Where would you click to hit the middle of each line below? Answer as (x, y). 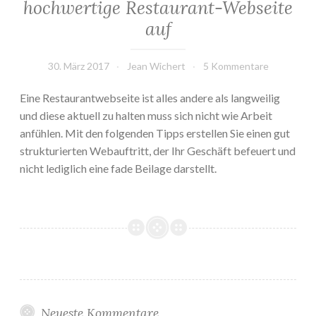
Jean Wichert (156, 66)
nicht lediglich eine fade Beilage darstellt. (118, 169)
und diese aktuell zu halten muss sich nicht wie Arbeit (146, 116)
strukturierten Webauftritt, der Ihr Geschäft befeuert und (158, 151)
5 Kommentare (236, 66)
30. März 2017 (78, 66)
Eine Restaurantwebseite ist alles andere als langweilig (150, 98)
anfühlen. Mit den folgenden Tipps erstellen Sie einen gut (155, 133)
